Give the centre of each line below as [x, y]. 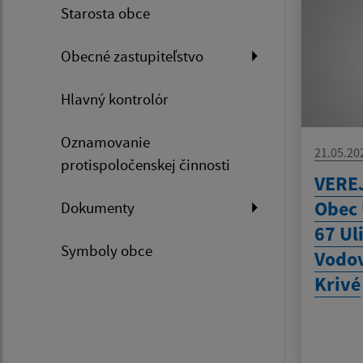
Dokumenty [98, 208]
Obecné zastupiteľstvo [132, 56]
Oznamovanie [105, 142]
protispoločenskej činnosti [145, 165]
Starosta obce [105, 13]
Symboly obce [107, 251]
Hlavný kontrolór [115, 99]
